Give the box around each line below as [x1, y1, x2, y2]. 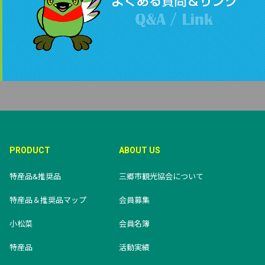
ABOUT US [119, 146, 160, 156]
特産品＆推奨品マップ [9, 196, 86, 205]
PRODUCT [9, 146, 50, 156]
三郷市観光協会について [119, 172, 203, 182]
